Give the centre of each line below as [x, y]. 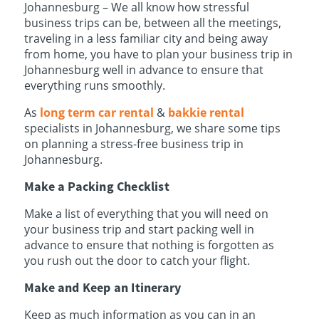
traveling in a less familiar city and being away [146, 38]
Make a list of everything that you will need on [146, 214]
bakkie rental [206, 113]
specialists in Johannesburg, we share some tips [152, 128]
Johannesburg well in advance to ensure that [143, 70]
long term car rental [96, 113]
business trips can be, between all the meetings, [152, 23]
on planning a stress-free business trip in [134, 144]
